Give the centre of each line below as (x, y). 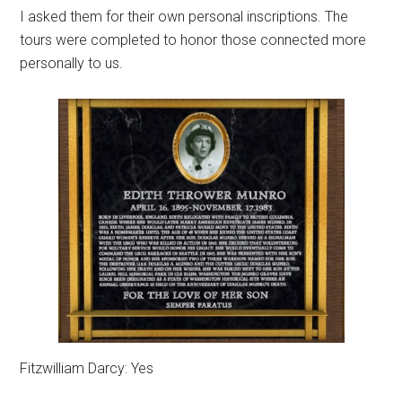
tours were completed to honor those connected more (193, 40)
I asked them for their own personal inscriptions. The (184, 17)
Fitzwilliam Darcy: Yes (87, 368)
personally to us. (72, 63)
